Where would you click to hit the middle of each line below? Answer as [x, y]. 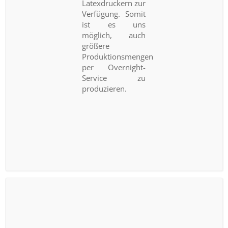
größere [96, 46]
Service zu [114, 78]
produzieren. [105, 88]
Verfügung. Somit [114, 13]
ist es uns [114, 24]
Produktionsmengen [118, 56]
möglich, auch [114, 35]
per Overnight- [114, 67]
